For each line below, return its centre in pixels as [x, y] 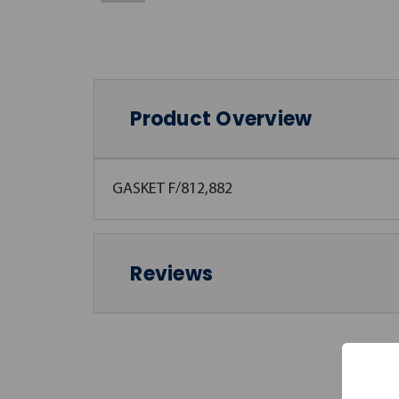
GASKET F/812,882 [172, 190]
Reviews [171, 273]
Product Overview [221, 118]
